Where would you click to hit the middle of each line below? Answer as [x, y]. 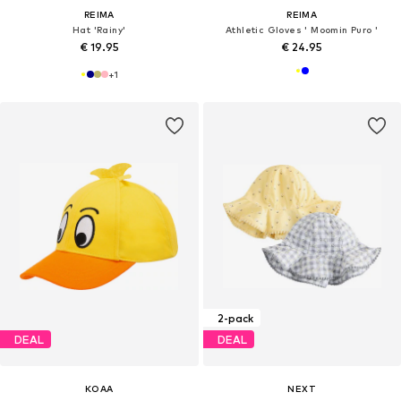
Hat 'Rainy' [99, 30]
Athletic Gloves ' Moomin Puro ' [302, 30]
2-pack [235, 318]
